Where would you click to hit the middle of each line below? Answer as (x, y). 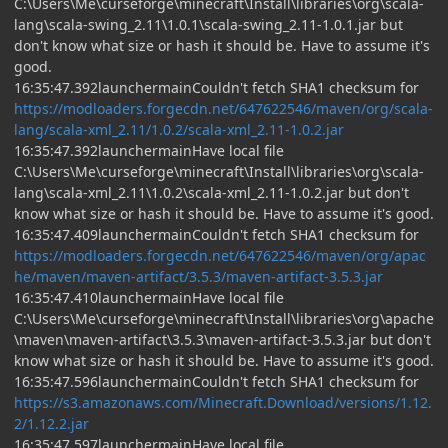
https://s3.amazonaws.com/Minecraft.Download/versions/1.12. (223, 402)
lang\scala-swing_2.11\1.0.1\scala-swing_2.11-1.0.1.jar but (208, 24)
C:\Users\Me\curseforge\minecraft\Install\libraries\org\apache (224, 318)
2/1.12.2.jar (51, 423)
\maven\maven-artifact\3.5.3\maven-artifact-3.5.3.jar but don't (222, 339)
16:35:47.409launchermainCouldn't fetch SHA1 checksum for (216, 234)
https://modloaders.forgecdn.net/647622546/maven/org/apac (220, 255)
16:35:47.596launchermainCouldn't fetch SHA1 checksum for (216, 381)
